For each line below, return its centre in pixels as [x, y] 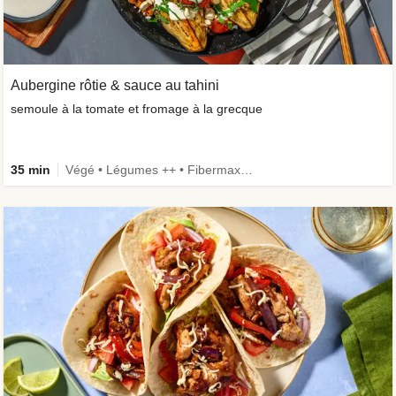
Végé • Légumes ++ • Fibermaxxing [247, 170]
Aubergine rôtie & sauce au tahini [115, 85]
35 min [30, 170]
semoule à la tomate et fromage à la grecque [137, 109]
